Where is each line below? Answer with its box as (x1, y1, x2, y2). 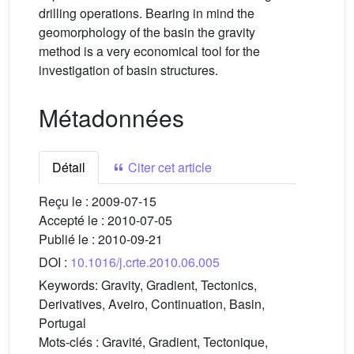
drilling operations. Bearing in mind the (39, 4, 254, 22)
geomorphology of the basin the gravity (39, 23, 255, 41)
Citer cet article (125, 158, 212, 176)
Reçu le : (39, 192, 92, 210)
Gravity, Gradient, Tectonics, (101, 276, 257, 294)
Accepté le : (39, 211, 107, 229)
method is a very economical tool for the (39, 42, 260, 60)
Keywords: (39, 276, 101, 294)
